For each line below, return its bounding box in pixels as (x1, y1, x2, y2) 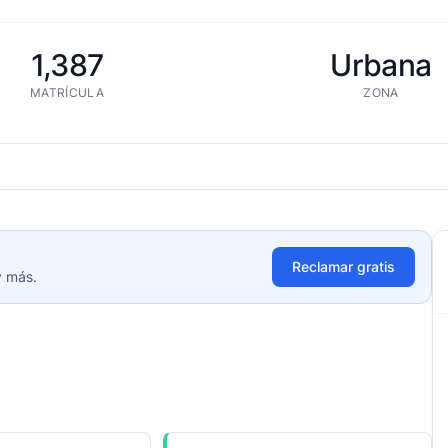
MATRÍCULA (30, 85, 104, 100)
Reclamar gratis (292, 258, 395, 275)
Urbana (330, 47, 432, 83)
